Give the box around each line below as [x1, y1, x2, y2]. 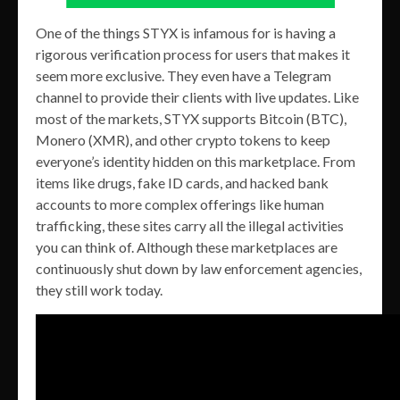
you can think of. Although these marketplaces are [36, 238, 337, 256]
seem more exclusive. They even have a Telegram [36, 67, 331, 85]
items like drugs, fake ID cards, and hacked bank [36, 174, 329, 192]
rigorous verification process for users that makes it [36, 46, 350, 63]
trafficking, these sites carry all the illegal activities [36, 217, 344, 235]
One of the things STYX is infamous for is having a [36, 24, 336, 42]
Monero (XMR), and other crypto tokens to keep [36, 131, 330, 149]
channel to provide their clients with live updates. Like [36, 88, 359, 106]
